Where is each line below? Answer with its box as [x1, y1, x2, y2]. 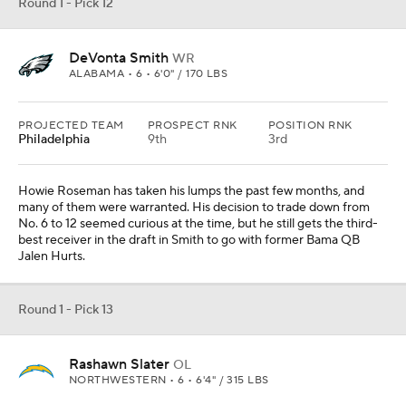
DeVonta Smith [69, 49, 169, 68]
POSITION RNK [268, 119, 353, 133]
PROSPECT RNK [148, 119, 237, 133]
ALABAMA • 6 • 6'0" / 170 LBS [69, 67, 228, 82]
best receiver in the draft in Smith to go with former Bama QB [18, 232, 360, 249]
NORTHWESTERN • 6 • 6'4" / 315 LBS [69, 373, 269, 387]
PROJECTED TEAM [18, 119, 124, 133]
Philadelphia [18, 131, 90, 149]
